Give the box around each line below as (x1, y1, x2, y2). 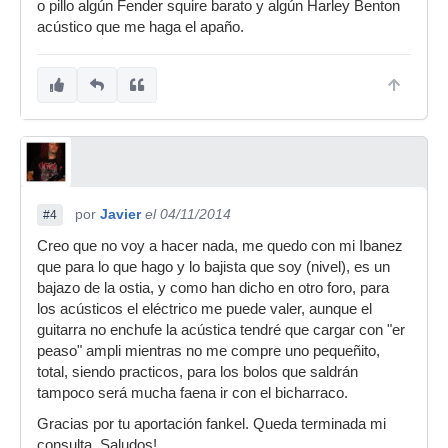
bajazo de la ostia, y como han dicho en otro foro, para (37, 280, 389, 296)
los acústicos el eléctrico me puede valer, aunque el (37, 301, 372, 317)
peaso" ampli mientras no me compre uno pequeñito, (37, 343, 380, 359)
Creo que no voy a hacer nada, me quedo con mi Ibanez (37, 238, 403, 254)
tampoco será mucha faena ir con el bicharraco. (37, 385, 348, 401)
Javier (100, 206, 141, 222)
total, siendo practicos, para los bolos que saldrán (37, 364, 358, 380)
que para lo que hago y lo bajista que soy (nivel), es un (37, 259, 390, 275)
